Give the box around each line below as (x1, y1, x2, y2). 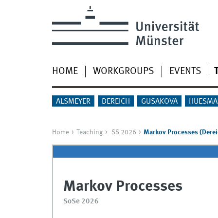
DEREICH (101, 97, 130, 106)
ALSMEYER (55, 97, 91, 106)
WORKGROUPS (92, 66, 154, 76)
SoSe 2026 (63, 198, 99, 206)
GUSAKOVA (141, 97, 178, 106)
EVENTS (169, 66, 201, 76)
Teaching (76, 128, 103, 136)
